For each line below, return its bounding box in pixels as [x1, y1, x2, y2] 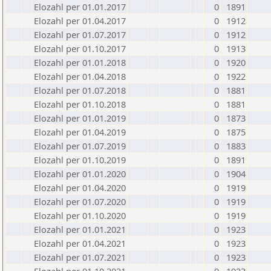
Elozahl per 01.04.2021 [34, 237, 126, 249]
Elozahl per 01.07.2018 [34, 84, 126, 96]
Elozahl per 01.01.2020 [34, 168, 126, 180]
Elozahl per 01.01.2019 [34, 112, 126, 124]
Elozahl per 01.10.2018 [34, 98, 126, 110]
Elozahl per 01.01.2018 [34, 56, 126, 68]
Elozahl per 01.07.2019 [34, 140, 126, 152]
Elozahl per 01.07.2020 [34, 195, 126, 207]
